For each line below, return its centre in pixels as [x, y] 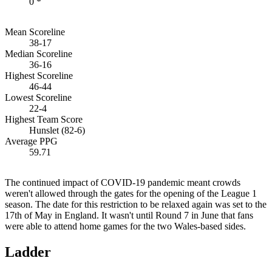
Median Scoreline [39, 53]
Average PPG [31, 141]
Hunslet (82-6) [57, 130]
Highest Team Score [44, 119]
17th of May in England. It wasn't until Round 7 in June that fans [129, 215]
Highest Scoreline [39, 75]
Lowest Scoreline [38, 97]
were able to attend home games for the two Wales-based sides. [125, 226]
